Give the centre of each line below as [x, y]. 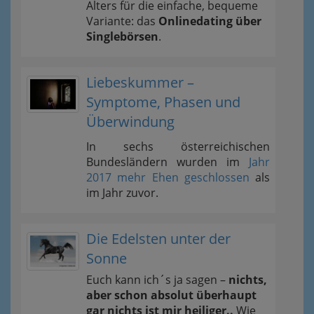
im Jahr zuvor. [122, 192]
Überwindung [130, 121]
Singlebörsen [122, 36]
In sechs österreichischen [178, 146]
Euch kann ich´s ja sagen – [157, 279]
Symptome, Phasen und [163, 102]
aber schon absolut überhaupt [171, 295]
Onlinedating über [210, 21]
